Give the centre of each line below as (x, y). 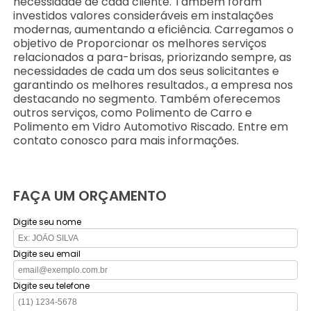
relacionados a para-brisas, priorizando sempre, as (153, 57)
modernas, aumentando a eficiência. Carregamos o (154, 29)
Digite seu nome (48, 221)
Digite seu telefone (52, 285)
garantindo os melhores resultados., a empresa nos (153, 85)
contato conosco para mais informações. (126, 140)
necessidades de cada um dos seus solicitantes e (146, 71)
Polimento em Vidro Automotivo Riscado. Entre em (151, 126)
